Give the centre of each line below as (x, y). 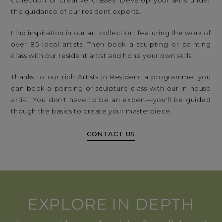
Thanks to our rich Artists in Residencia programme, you (111, 77)
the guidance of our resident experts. (76, 12)
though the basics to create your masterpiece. (92, 111)
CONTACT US (111, 134)
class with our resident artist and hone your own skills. (102, 56)
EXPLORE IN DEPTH (111, 204)
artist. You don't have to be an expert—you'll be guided (111, 100)
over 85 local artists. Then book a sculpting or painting (111, 44)
